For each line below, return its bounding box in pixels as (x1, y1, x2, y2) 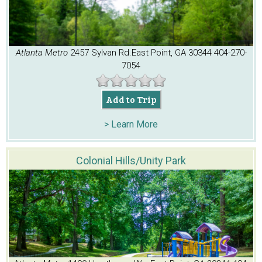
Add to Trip (105, 93, 157, 106)
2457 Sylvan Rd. (70, 47, 132, 58)
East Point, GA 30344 (131, 47, 212, 58)
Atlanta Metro (15, 47, 70, 58)
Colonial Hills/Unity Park (76, 154, 186, 167)
